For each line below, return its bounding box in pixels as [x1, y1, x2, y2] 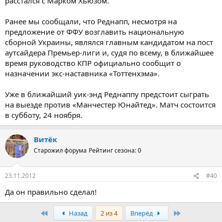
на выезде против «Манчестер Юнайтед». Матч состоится [5, 99, 216, 110]
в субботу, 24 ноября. [5, 110, 82, 120]
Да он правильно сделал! [5, 187, 97, 197]
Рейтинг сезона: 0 [89, 146, 141, 155]
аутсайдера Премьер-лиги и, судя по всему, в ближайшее [5, 47, 214, 57]
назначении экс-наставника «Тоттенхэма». [5, 68, 160, 78]
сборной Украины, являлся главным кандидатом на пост [5, 37, 213, 47]
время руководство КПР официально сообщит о [5, 57, 181, 68]
